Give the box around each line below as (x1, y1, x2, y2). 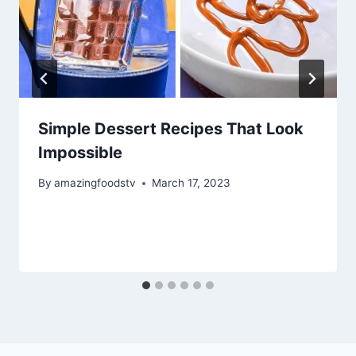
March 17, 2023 (152, 176, 231, 190)
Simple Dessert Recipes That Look (38, 118, 304, 138)
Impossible (38, 142, 122, 162)
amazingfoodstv (54, 176, 137, 190)
